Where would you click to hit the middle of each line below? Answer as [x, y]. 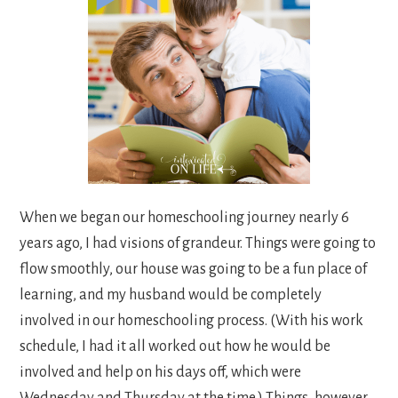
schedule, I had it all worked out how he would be [175, 346]
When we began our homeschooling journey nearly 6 [185, 217]
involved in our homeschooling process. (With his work [192, 320]
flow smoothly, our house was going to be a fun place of [194, 269]
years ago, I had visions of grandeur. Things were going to [198, 243]
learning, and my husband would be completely [171, 295]
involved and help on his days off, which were [161, 372]
